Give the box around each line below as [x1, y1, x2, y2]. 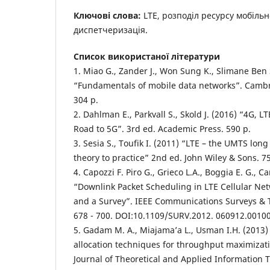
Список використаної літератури [74, 50, 220, 62]
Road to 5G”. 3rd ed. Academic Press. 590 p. [74, 122, 251, 134]
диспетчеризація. [74, 24, 148, 36]
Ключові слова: [74, 9, 141, 21]
